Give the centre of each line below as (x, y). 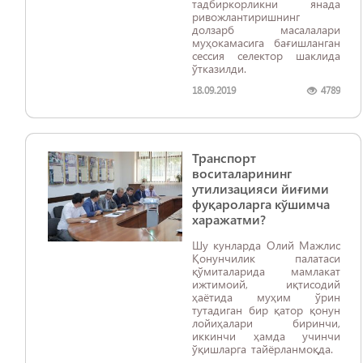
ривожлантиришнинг (246, 17)
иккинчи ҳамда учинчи (266, 336)
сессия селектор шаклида (266, 56)
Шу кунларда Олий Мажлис (266, 245)
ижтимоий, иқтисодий (266, 284)
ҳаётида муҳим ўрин (266, 297)
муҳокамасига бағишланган (266, 43)
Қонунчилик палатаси (266, 258)
